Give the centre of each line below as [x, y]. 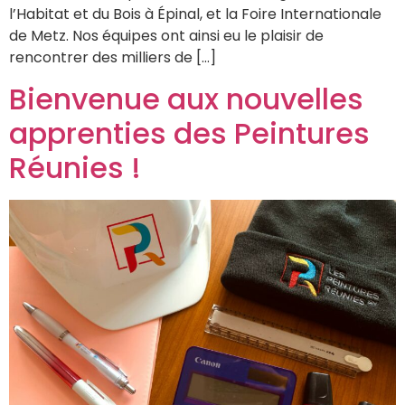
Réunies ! [75, 167]
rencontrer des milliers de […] [113, 58]
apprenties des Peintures [189, 133]
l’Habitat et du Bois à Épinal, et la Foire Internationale [195, 14]
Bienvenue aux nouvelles [186, 99]
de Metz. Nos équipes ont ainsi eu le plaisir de [166, 36]
